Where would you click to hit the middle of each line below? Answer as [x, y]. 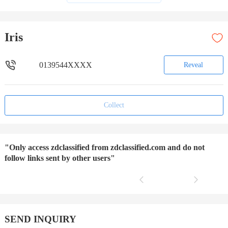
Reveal [194, 65]
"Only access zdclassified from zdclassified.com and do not [104, 148]
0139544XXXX [65, 65]
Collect [114, 105]
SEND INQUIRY [40, 219]
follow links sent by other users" [60, 158]
